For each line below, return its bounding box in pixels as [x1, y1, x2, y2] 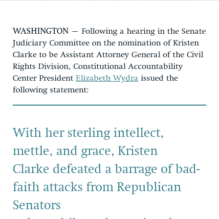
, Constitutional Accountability [68, 62, 183, 71]
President [37, 74, 76, 83]
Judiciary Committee [13, 39, 92, 47]
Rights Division [13, 62, 68, 71]
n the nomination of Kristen [96, 39, 199, 47]
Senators [13, 199, 61, 212]
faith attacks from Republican [13, 181, 181, 194]
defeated [53, 163, 102, 176]
